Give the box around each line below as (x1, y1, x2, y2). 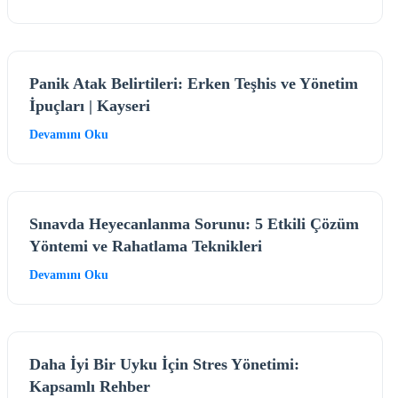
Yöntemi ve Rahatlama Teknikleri (29, 236, 262, 255)
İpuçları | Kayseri (29, 96, 150, 115)
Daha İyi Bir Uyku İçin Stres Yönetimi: (29, 354, 299, 373)
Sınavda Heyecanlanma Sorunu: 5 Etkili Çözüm (29, 214, 359, 233)
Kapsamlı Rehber (29, 377, 150, 395)
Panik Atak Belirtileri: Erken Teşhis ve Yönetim (29, 74, 358, 92)
